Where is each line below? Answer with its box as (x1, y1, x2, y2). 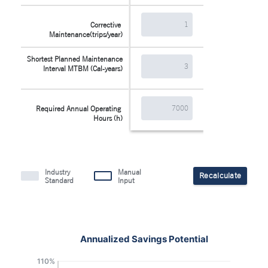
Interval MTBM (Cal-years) (42, 63, 123, 73)
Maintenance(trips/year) (48, 29, 123, 39)
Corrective (90, 20, 121, 29)
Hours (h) (93, 113, 123, 123)
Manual (118, 167, 142, 176)
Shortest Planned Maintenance (26, 54, 123, 63)
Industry (45, 167, 71, 176)
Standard (45, 175, 74, 185)
